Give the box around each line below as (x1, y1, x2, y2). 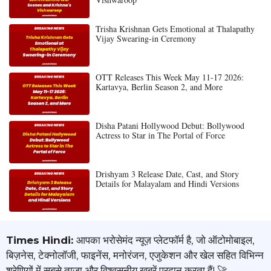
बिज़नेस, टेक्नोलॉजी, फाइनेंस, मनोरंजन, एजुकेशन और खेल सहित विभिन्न (6, 249, 264, 261)
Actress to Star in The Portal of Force (95, 129, 225, 141)
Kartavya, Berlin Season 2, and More (95, 80, 223, 93)
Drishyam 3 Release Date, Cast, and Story (95, 168, 239, 180)
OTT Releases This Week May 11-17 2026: (95, 71, 244, 83)
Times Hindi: (6, 233, 76, 246)
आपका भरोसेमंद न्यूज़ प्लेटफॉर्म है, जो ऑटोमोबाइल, (76, 233, 255, 246)
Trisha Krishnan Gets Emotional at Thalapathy (95, 22, 255, 34)
